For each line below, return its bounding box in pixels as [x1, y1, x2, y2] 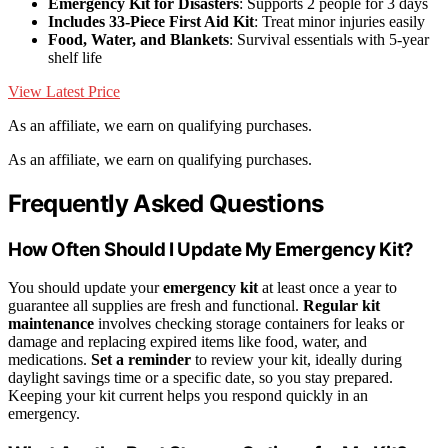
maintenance [8, 315, 94, 333]
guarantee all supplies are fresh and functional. [8, 297, 303, 315]
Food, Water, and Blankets [48, 30, 229, 48]
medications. [8, 351, 91, 369]
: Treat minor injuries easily [254, 12, 425, 30]
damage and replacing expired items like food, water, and [8, 333, 367, 351]
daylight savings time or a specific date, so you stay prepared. [8, 369, 393, 387]
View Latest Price [8, 82, 120, 100]
